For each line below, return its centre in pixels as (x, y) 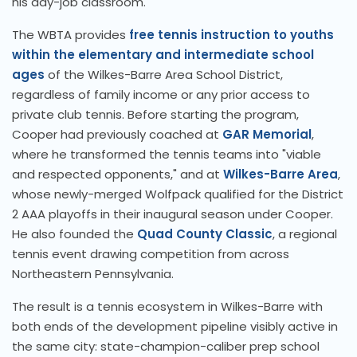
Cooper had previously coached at (117, 135)
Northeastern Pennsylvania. (93, 274)
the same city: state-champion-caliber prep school (166, 347)
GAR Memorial (267, 135)
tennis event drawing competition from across (151, 254)
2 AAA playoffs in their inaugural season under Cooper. (173, 214)
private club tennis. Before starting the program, (155, 115)
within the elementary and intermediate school (163, 55)
